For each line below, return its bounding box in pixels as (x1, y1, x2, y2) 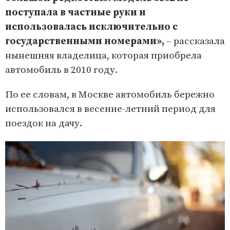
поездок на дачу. (5, 117, 82, 129)
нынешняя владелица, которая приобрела (5, 49, 202, 62)
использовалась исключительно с (5, 21, 178, 33)
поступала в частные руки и (5, 6, 146, 18)
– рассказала (164, 35, 225, 47)
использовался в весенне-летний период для (5, 103, 216, 115)
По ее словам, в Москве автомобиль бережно (5, 88, 215, 101)
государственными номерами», (5, 35, 164, 47)
